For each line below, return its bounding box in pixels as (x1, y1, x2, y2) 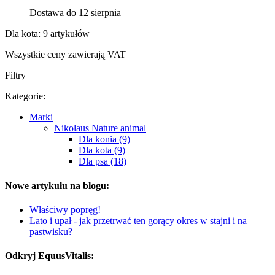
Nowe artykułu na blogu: (5, 180, 109, 191)
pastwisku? (29, 226, 72, 237)
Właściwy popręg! (29, 204, 101, 215)
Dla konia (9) (79, 134, 130, 145)
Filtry (5, 70, 26, 81)
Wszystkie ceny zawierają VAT (5, 49, 126, 60)
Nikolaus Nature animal (54, 123, 146, 134)
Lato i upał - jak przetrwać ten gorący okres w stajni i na (29, 215, 247, 226)
